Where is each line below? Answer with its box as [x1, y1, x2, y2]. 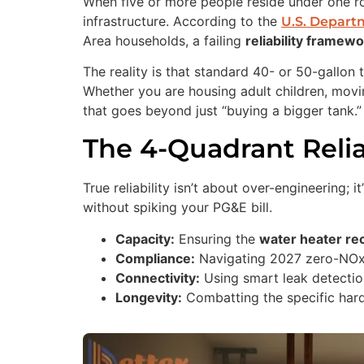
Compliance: [115, 249, 195, 266]
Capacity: [115, 230, 175, 247]
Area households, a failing [83, 32, 245, 49]
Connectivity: [115, 269, 200, 286]
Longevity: [115, 288, 182, 305]
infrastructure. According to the [83, 12, 281, 29]
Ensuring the [175, 230, 259, 247]
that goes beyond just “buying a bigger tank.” [83, 102, 362, 119]
